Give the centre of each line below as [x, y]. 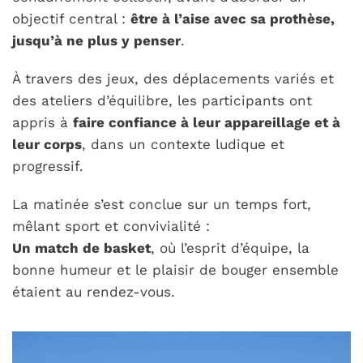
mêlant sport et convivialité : [111, 226]
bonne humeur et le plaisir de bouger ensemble [176, 270]
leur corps [47, 145]
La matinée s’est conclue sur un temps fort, [162, 205]
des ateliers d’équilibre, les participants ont [162, 101]
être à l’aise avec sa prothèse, [233, 19]
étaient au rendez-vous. [94, 292]
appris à [43, 123]
